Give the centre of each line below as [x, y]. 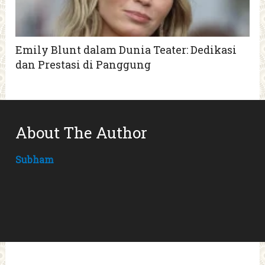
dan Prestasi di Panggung [83, 64]
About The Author [82, 132]
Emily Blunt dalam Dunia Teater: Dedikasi [126, 49]
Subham [35, 159]
